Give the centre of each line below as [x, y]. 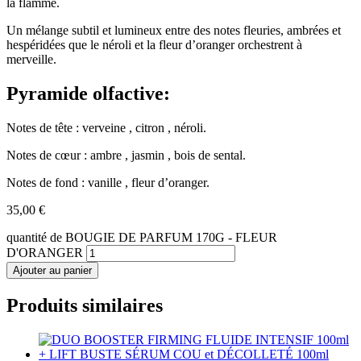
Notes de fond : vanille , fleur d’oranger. [108, 183]
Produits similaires [85, 306]
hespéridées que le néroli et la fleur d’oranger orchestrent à [154, 45]
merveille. [31, 60]
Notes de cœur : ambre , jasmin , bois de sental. [126, 156]
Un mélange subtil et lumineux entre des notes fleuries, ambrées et [174, 31]
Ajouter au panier [52, 271]
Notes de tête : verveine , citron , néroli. [106, 128]
